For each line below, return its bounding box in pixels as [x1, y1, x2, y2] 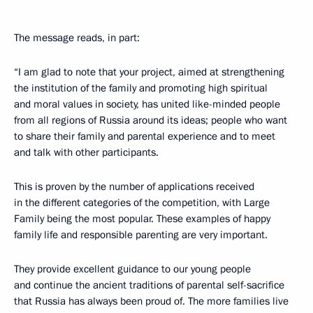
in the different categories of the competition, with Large [14, 196, 270, 210]
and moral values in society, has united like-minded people [14, 97, 280, 111]
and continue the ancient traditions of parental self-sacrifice [14, 278, 284, 292]
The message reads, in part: [14, 31, 140, 45]
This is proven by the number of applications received [14, 180, 254, 194]
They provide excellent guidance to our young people [14, 262, 251, 276]
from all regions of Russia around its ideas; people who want [14, 113, 287, 127]
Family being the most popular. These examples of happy [14, 212, 270, 226]
